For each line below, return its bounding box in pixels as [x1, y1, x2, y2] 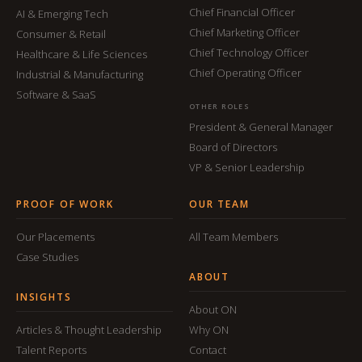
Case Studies [16, 249, 78, 264]
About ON [189, 301, 237, 317]
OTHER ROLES [189, 100, 250, 112]
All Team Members [189, 229, 278, 244]
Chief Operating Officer [189, 65, 301, 80]
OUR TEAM [189, 196, 250, 211]
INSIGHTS [16, 289, 72, 304]
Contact [189, 342, 226, 357]
